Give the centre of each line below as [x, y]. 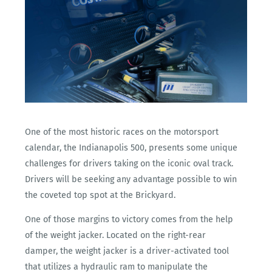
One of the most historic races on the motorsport [122, 132]
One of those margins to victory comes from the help [129, 220]
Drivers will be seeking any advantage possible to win [131, 179]
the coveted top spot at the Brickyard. [100, 195]
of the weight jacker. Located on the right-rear [116, 236]
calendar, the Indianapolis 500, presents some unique [131, 148]
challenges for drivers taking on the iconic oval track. [129, 163]
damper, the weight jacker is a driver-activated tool [127, 251]
